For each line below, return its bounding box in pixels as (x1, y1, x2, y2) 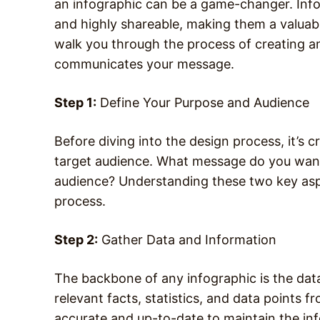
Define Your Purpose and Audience (96, 94, 309, 110)
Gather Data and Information (98, 231, 276, 247)
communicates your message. (54, 56, 234, 71)
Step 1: (54, 94, 96, 110)
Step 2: (54, 231, 98, 247)
